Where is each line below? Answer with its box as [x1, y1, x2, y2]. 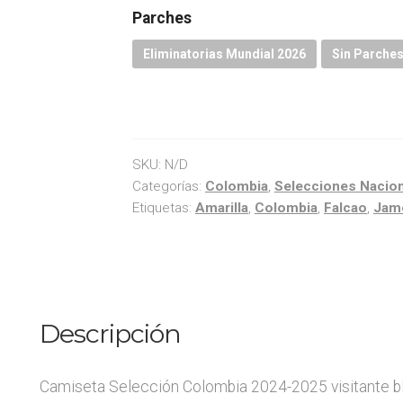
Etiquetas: [131, 199, 195, 216]
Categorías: [131, 177, 205, 194]
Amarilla [194, 199, 248, 216]
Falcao [323, 199, 367, 216]
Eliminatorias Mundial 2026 [142, 46, 306, 61]
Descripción [40, 317, 182, 349]
